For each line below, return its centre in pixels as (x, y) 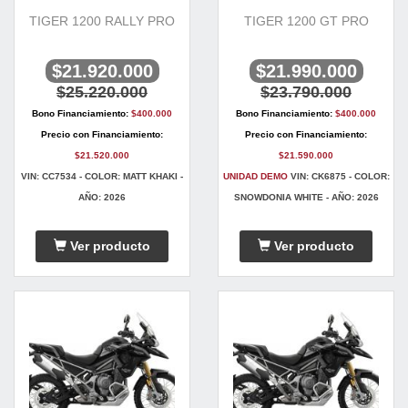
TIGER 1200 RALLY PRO (102, 21)
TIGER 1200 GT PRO (306, 21)
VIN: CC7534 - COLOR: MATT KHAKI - (102, 177)
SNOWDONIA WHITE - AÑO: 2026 (306, 198)
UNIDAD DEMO (255, 177)
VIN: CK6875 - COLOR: (338, 177)
